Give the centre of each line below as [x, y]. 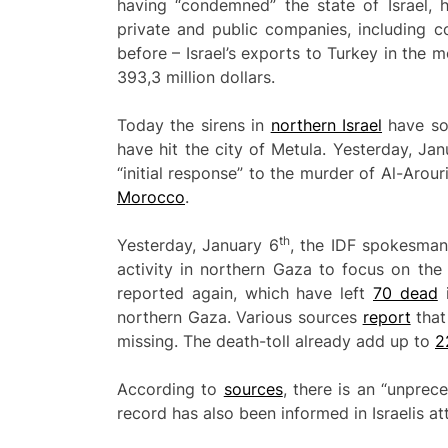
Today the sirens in [194, 124]
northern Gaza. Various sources [240, 316]
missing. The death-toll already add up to [276, 340]
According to [170, 388]
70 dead [405, 292]
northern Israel [326, 124]
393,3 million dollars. [196, 76]
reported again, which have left [245, 292]
